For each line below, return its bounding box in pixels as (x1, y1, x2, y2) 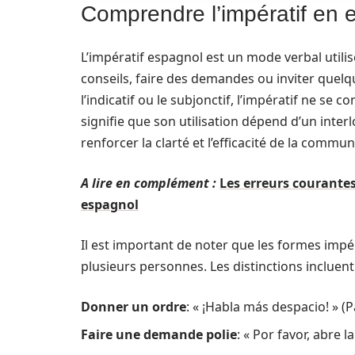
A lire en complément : (81, 174, 216, 192)
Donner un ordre (81, 298, 186, 315)
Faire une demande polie (81, 326, 237, 343)
